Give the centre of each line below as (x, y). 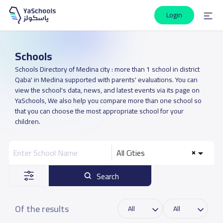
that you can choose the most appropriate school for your (99, 111)
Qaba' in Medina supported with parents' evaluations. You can (106, 80)
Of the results (42, 209)
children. (27, 121)
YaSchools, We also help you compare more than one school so (108, 101)
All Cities (131, 153)
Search (108, 176)
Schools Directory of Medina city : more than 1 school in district (107, 69)
